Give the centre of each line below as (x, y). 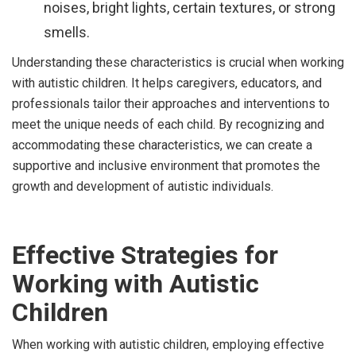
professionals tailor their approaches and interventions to (171, 103)
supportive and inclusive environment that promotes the (166, 165)
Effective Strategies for (145, 255)
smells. (67, 32)
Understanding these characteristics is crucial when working (178, 62)
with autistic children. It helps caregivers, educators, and (167, 83)
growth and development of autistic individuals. (143, 186)
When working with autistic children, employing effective (168, 344)
